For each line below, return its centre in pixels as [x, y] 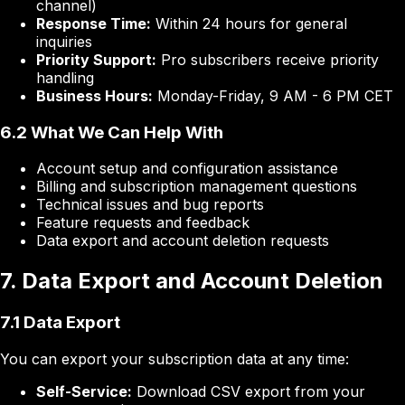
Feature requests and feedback [143, 223]
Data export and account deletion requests [183, 241]
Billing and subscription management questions [197, 187]
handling [65, 77]
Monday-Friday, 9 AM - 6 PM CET [273, 95]
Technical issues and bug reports [150, 205]
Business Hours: [94, 95]
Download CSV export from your [249, 391]
